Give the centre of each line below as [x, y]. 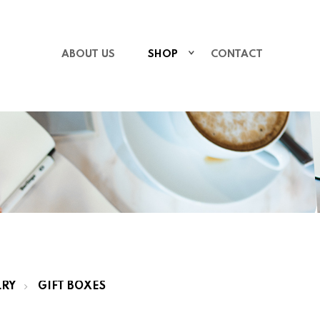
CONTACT [236, 54]
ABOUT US [88, 54]
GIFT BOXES [72, 286]
